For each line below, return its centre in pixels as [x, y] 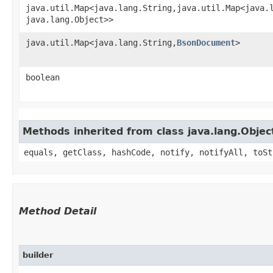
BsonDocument [206, 43]
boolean [43, 77]
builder [38, 255]
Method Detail [58, 211]
